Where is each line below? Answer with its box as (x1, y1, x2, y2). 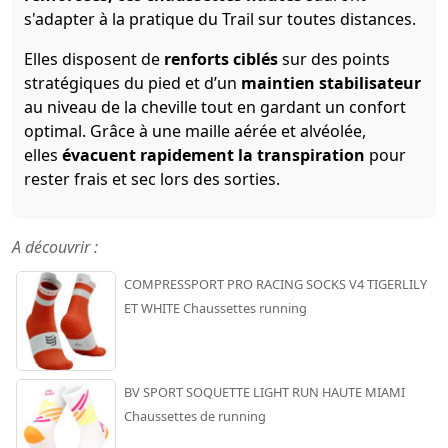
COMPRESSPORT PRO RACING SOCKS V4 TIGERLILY (124, 275, 427, 294)
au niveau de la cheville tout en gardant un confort (24, 96, 406, 119)
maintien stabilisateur (241, 72, 421, 95)
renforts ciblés (164, 48, 278, 71)
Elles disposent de (24, 48, 164, 71)
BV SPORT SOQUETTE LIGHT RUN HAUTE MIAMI (124, 383, 405, 402)
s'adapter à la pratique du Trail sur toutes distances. (24, 8, 416, 31)
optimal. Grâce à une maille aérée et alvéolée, (24, 120, 366, 143)
